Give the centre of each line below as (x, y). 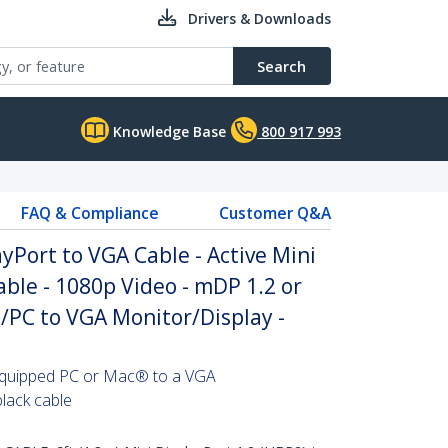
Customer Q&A (274, 213)
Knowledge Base (167, 131)
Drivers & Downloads (259, 18)
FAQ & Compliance (89, 213)
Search (281, 66)
